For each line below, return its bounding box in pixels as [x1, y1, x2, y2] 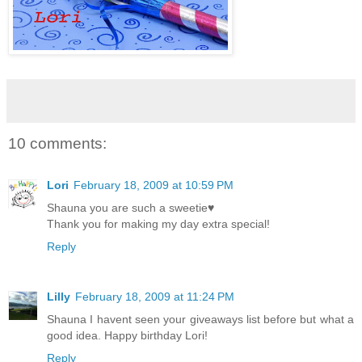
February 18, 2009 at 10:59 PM [74, 178, 234, 192]
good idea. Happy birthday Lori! [47, 328, 208, 342]
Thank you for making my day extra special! [47, 217, 270, 230]
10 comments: [8, 134, 107, 152]
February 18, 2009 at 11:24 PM [75, 289, 234, 303]
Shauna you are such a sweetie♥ [47, 200, 214, 214]
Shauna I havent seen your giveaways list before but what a [47, 312, 354, 326]
